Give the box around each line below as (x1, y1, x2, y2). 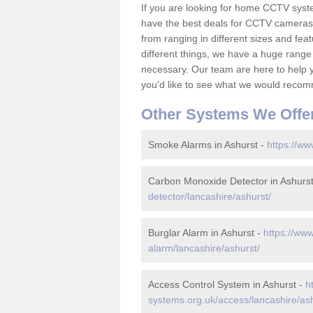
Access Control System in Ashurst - (148, 279, 305, 290)
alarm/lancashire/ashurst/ (148, 242, 260, 254)
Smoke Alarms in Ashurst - (148, 139, 267, 150)
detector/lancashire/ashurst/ (148, 191, 271, 202)
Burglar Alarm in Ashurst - (148, 227, 263, 238)
